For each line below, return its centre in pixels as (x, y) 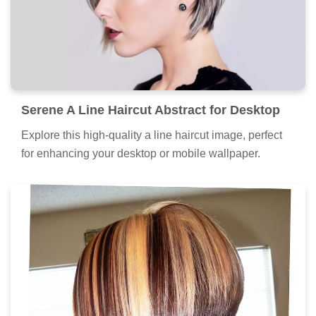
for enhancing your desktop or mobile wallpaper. (141, 153)
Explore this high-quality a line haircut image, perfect (152, 135)
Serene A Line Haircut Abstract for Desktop (151, 110)
